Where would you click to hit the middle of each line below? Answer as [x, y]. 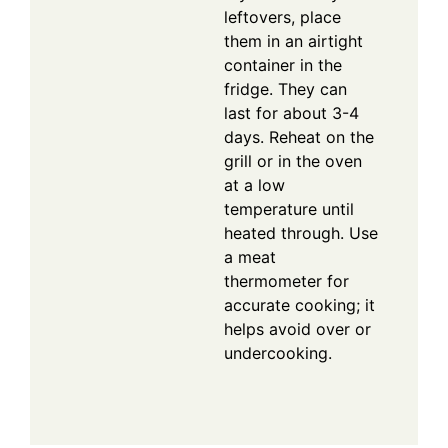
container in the [283, 64]
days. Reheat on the [299, 136]
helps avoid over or [297, 328]
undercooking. [278, 352]
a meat [250, 256]
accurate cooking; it [299, 304]
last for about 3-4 [291, 112]
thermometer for [286, 280]
